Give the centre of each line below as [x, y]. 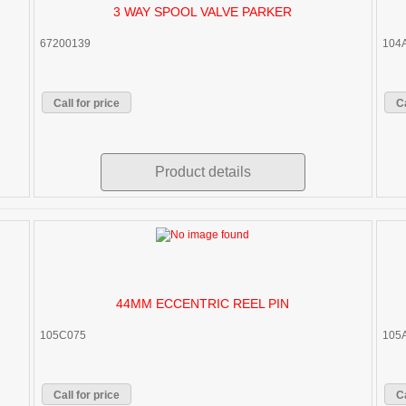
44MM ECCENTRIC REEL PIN [203, 303]
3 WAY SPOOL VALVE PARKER [203, 12]
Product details [203, 172]
